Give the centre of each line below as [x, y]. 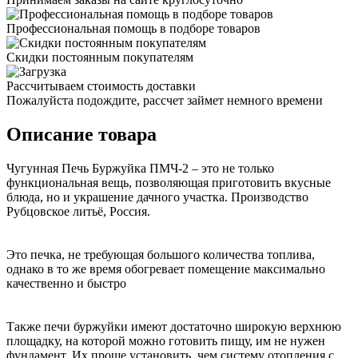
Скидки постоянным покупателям [100, 57]
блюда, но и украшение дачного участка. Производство [157, 197]
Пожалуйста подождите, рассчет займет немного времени [165, 100]
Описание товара [82, 134]
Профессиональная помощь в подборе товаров [133, 28]
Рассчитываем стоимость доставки [101, 86]
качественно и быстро [66, 283]
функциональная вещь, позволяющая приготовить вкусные [169, 182]
